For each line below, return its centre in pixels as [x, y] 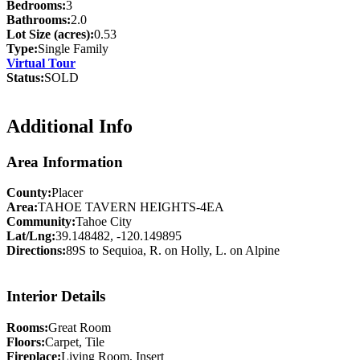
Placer [67, 193]
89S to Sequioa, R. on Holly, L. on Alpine [173, 251]
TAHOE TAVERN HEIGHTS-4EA [131, 207]
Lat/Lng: [31, 236]
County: [29, 193]
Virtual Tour [41, 63]
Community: [41, 222]
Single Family [73, 48]
